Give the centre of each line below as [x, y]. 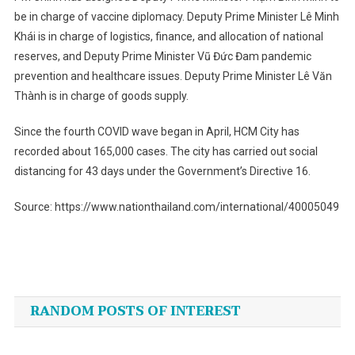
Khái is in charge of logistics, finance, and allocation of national [168, 36]
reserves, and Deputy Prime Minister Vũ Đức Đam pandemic [162, 56]
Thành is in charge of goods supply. [101, 95]
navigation [83, 300]
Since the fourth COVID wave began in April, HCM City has [157, 131]
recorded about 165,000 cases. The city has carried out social [166, 151]
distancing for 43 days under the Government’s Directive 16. [162, 171]
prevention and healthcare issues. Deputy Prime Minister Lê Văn [173, 76]
